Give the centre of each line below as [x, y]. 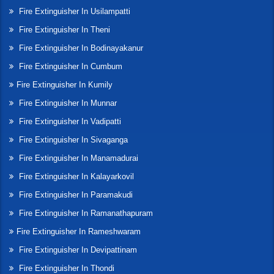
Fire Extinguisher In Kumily [65, 85]
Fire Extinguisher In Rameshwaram [79, 232]
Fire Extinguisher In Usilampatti [73, 12]
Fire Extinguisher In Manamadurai [77, 158]
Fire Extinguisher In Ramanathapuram [85, 213]
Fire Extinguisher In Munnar [67, 103]
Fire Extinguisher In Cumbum [69, 67]
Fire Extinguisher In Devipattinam [77, 250]
